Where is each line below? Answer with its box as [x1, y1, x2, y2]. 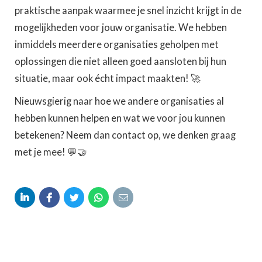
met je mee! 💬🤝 [15, 146, 87, 158]
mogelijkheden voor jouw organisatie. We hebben [15, 22, 227, 33]
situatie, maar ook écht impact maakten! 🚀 [15, 73, 201, 84]
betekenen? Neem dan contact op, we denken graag [15, 129, 236, 141]
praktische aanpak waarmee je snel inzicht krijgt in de [15, 5, 242, 16]
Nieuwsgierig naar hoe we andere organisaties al [15, 95, 224, 107]
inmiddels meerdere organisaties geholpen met [15, 39, 219, 50]
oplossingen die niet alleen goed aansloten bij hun [15, 56, 226, 67]
